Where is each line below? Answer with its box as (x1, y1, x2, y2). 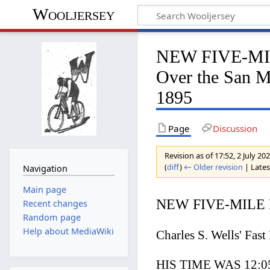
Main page (22, 183, 66, 195)
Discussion (212, 122, 257, 134)
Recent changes (22, 197, 87, 209)
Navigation (22, 163, 67, 175)
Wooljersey (32, 5, 115, 24)
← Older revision (184, 162, 243, 173)
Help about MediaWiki (22, 225, 114, 237)
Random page (22, 212, 81, 224)
